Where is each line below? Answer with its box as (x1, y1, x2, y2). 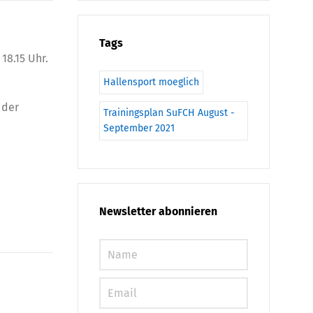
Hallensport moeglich (103, 76, 199, 88)
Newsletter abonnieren (99, 205, 217, 218)
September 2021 (103, 122, 175, 134)
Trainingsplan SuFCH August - (103, 107, 235, 119)
